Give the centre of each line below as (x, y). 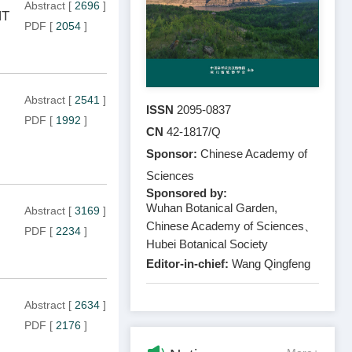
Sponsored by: (187, 192)
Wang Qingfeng (271, 263)
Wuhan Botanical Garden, (212, 207)
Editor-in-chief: (189, 263)
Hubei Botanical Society (207, 244)
